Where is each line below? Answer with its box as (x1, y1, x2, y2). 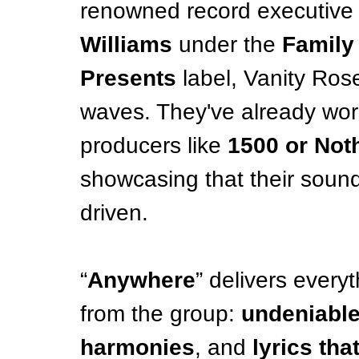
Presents (80, 66, 176, 91)
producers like (80, 133, 228, 158)
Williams (80, 32, 172, 57)
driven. (80, 200, 148, 225)
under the (172, 32, 282, 57)
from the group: (80, 301, 241, 326)
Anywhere (87, 268, 196, 292)
